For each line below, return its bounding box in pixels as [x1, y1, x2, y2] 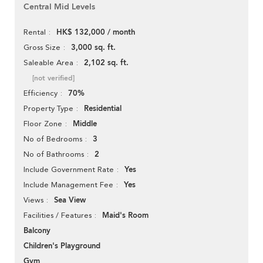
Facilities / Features [23, 211, 92, 220]
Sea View [54, 195, 86, 206]
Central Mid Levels [23, 1, 95, 13]
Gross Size [23, 43, 60, 52]
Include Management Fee [23, 180, 113, 190]
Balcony [23, 225, 50, 237]
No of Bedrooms [23, 134, 82, 144]
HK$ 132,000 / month [56, 27, 135, 38]
